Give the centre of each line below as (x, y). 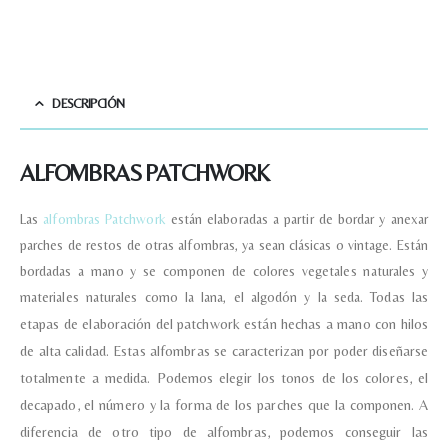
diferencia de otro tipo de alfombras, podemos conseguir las (224, 431)
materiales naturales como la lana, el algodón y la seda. (195, 296)
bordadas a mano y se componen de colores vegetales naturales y (224, 270)
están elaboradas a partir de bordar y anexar (296, 218)
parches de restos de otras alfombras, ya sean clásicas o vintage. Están (224, 244)
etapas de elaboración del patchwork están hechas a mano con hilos (224, 323)
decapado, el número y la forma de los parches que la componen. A (224, 404)
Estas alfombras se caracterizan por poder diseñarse (270, 350)
